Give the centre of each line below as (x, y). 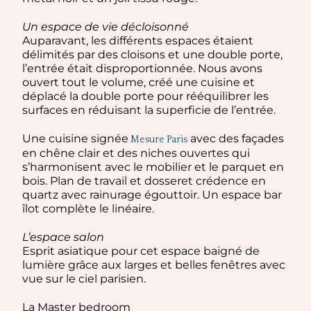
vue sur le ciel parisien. (84, 278)
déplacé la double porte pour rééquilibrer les (146, 96)
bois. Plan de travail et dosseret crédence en (144, 180)
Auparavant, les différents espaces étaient (138, 40)
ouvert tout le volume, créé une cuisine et (139, 82)
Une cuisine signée (76, 138)
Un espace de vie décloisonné (106, 26)
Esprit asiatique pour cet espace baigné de (141, 251)
